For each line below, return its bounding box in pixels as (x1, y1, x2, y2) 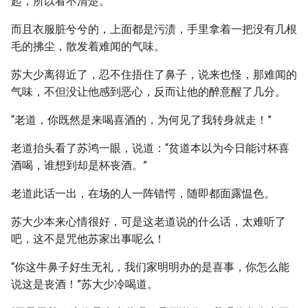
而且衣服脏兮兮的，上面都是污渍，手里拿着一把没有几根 (11, 23, 297, 36)
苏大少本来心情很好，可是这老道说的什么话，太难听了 (11, 215, 286, 228)
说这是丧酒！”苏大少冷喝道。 (11, 278, 158, 291)
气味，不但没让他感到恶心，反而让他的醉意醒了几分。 (11, 85, 286, 98)
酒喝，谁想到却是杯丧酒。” (11, 159, 147, 172)
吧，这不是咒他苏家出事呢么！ (11, 232, 165, 245)
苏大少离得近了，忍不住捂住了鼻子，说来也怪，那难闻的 (11, 68, 297, 81)
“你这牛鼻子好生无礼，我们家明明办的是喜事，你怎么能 (11, 261, 289, 274)
